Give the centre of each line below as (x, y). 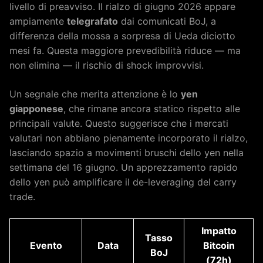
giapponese (36, 108)
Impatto (219, 230)
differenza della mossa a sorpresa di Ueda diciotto (122, 36)
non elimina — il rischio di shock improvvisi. (107, 65)
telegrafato (92, 21)
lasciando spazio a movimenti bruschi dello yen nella (127, 152)
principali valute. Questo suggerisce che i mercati (119, 123)
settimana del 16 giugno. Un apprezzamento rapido (124, 167)
